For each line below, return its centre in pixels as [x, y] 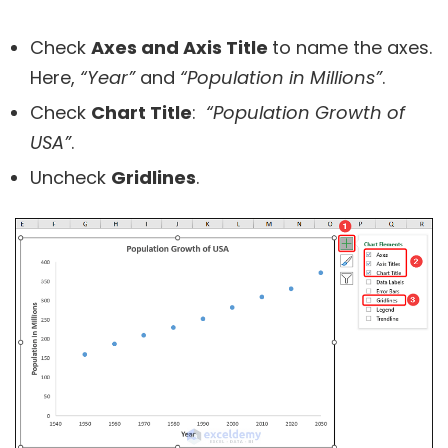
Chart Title [141, 113]
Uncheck [70, 178]
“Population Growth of [305, 113]
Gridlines [153, 178]
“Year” [110, 78]
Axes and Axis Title [181, 48]
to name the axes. [352, 48]
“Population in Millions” [281, 78]
